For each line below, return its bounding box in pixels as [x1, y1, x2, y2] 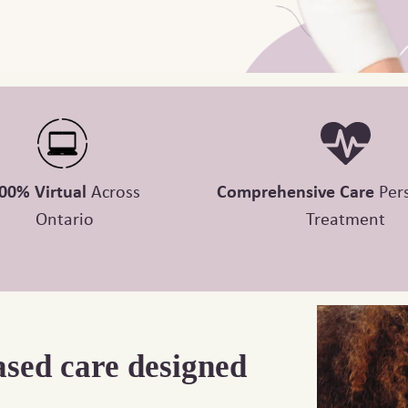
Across [91, 178, 140, 204]
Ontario [36, 206, 94, 231]
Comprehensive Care [216, 178, 374, 204]
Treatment [306, 206, 385, 231]
